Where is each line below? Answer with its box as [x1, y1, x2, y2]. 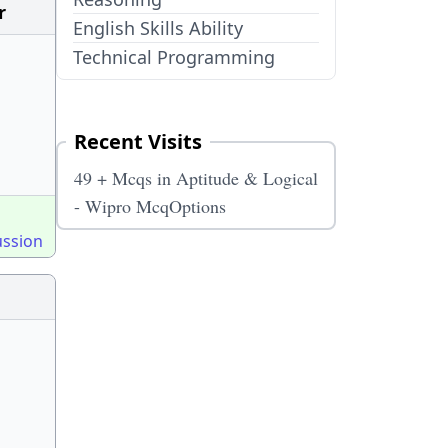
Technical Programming [73, 45, 275, 69]
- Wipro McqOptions [74, 194, 226, 218]
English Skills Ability [73, 16, 243, 40]
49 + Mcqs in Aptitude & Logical [74, 166, 318, 190]
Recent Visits [74, 128, 202, 155]
